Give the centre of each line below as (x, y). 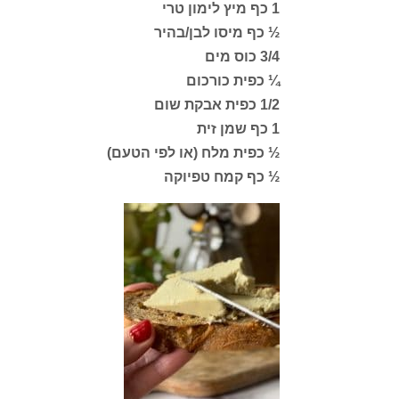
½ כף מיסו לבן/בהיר (216, 33)
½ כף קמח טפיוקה (221, 177)
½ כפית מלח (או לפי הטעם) (193, 153)
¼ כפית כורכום (232, 81)
